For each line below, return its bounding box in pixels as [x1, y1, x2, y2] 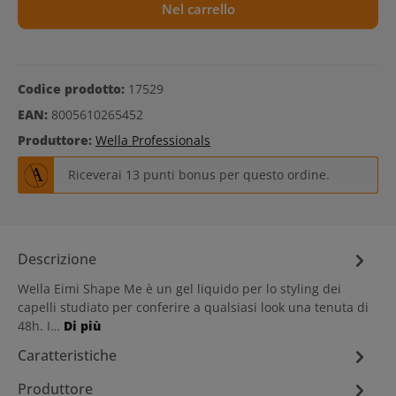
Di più [64, 316, 101, 334]
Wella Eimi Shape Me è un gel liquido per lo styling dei [18, 279, 341, 297]
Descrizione [18, 249, 96, 270]
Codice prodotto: [18, 80, 128, 97]
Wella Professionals [95, 132, 210, 148]
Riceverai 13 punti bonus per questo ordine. [67, 166, 330, 184]
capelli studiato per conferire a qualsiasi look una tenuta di [18, 298, 369, 316]
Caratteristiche [18, 346, 117, 366]
